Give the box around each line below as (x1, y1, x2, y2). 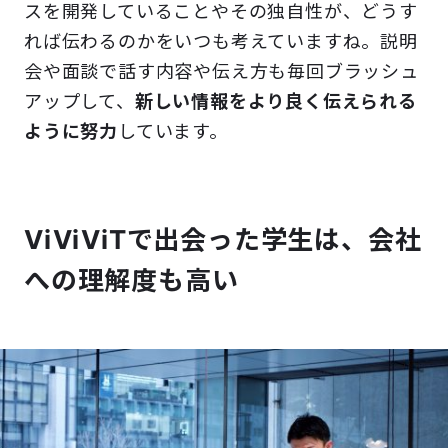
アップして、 (24, 91, 135, 113)
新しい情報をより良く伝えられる (134, 91, 417, 113)
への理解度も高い (24, 265, 239, 297)
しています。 (118, 121, 228, 143)
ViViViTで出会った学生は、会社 (24, 224, 422, 256)
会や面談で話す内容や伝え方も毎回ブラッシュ (24, 61, 419, 83)
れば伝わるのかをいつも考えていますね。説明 (24, 31, 418, 53)
